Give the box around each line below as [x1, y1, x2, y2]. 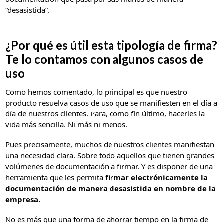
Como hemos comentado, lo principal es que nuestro [5, 87, 188, 97]
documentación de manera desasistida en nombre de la [5, 183, 216, 194]
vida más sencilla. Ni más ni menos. [5, 119, 128, 130]
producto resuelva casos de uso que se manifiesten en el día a [5, 98, 218, 108]
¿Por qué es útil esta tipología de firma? [5, 38, 218, 53]
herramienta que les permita [5, 172, 106, 183]
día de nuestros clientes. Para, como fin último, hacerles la [5, 109, 205, 119]
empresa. [5, 194, 41, 205]
